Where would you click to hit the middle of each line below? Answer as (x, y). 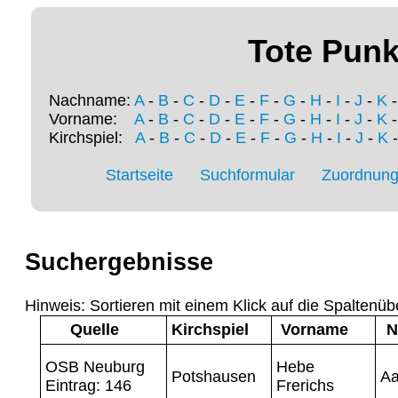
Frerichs (305, 385)
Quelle (94, 329)
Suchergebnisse (119, 263)
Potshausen (213, 376)
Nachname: (92, 101)
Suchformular (247, 175)
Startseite (139, 175)
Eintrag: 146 (88, 385)
